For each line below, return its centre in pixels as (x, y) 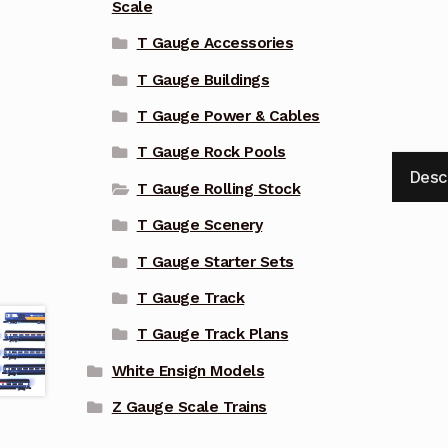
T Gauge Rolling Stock (218, 188)
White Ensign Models (188, 370)
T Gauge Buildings (203, 79)
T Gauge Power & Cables (228, 116)
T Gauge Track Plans (212, 334)
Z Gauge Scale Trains (189, 407)
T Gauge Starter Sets (215, 261)
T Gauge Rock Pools (211, 152)
